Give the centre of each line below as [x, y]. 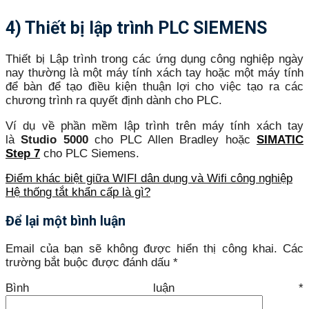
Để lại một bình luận [66, 221]
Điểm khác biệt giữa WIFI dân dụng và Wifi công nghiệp [149, 179]
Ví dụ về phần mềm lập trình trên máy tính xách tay [154, 126]
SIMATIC [280, 139]
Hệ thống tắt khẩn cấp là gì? [78, 192]
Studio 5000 [54, 139]
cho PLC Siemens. [90, 153]
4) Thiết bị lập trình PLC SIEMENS [136, 28]
